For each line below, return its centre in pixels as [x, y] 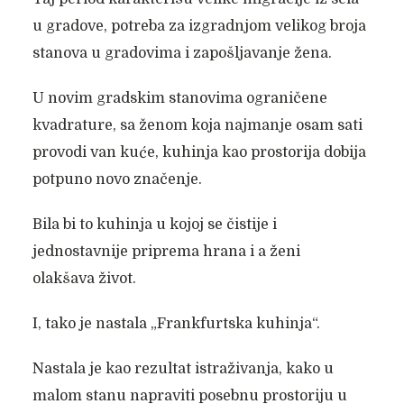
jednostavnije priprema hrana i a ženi [166, 252]
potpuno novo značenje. [117, 179]
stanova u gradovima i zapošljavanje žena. [182, 53]
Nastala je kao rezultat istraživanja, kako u [183, 369]
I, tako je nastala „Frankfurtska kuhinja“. [178, 324]
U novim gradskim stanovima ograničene [179, 98]
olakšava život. [84, 279]
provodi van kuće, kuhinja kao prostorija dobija [199, 152]
